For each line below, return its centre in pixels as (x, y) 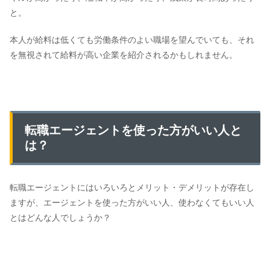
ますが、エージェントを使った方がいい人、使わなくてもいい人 (132, 202)
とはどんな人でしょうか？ (60, 217)
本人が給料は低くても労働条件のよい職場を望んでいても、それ (132, 39)
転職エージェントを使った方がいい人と (133, 130)
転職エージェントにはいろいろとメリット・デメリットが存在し (132, 187)
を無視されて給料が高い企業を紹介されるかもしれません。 (124, 55)
